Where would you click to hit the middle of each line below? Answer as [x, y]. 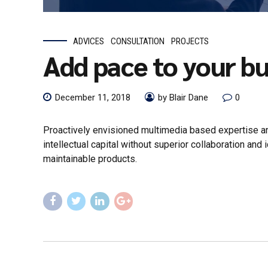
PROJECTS [190, 41]
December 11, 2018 [93, 98]
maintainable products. [90, 159]
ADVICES [89, 41]
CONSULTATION [138, 41]
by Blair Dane [183, 98]
